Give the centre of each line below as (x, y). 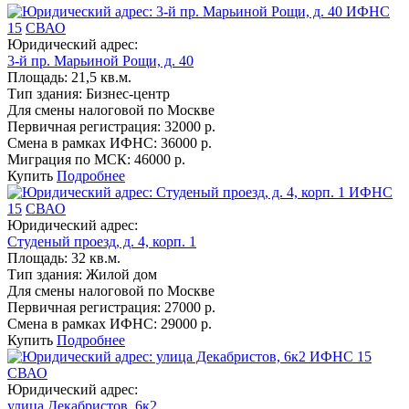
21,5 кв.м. (101, 77)
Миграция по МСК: (71, 159)
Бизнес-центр (128, 94)
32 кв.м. (96, 258)
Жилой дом (121, 274)
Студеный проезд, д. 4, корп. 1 (102, 241)
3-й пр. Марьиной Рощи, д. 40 (100, 61)
